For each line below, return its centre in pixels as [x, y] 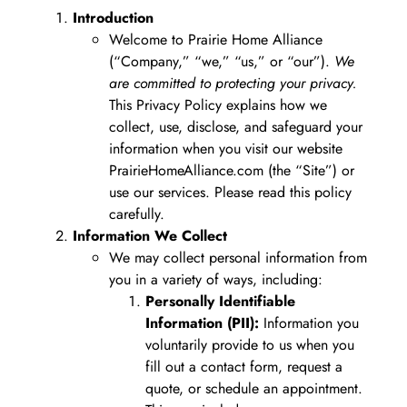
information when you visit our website [226, 148]
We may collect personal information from [238, 257]
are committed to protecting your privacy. [233, 83]
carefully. [137, 213]
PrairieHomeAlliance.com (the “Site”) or [232, 170]
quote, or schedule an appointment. [254, 388]
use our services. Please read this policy [230, 192]
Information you [309, 323]
